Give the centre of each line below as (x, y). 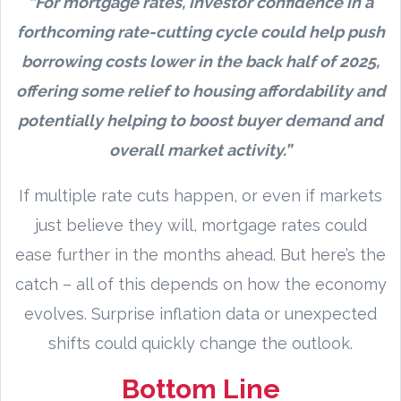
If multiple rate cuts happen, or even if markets (200, 195)
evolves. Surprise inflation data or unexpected (200, 313)
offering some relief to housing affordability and (200, 90)
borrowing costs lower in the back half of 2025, (200, 61)
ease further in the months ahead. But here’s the (200, 254)
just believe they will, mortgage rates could (200, 225)
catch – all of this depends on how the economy (200, 284)
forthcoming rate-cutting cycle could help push (200, 31)
